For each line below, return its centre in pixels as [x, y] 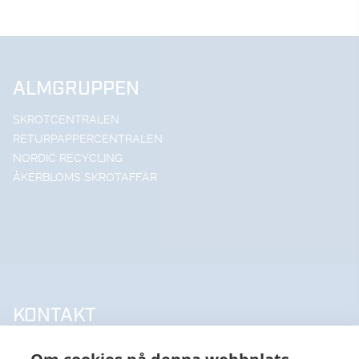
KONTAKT [54, 316]
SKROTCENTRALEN [66, 120]
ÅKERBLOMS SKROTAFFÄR [85, 177]
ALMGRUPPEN [76, 89]
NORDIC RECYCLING [68, 158]
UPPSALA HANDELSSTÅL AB [89, 347]
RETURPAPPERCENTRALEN [88, 139]
